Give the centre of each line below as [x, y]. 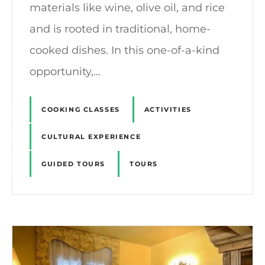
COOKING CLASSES [81, 109]
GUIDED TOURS [74, 164]
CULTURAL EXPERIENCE [91, 137]
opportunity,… [65, 71]
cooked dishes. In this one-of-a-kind [125, 50]
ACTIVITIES [168, 109]
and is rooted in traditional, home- [120, 29]
